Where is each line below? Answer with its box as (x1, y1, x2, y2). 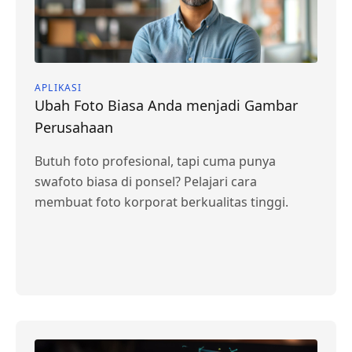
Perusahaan (35, 118, 113, 137)
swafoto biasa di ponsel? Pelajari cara (35, 173, 257, 190)
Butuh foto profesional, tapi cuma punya (35, 152, 276, 170)
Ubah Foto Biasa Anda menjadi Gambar (35, 96, 298, 115)
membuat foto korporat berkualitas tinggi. (35, 193, 288, 211)
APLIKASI (35, 81, 82, 94)
